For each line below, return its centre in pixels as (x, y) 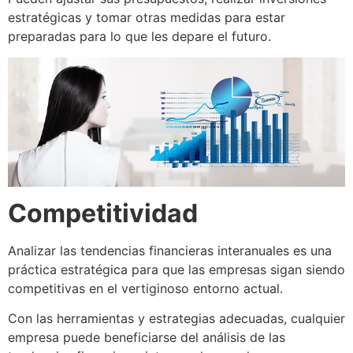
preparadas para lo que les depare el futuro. (139, 37)
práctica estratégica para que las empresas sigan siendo (176, 269)
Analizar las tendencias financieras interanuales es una (170, 250)
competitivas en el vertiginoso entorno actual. (145, 288)
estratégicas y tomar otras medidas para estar (147, 18)
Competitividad (103, 213)
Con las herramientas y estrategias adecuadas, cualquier (176, 318)
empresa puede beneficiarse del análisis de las (147, 337)
